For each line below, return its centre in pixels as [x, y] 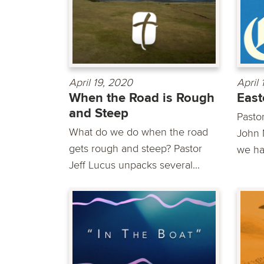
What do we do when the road [138, 132]
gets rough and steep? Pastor [136, 149]
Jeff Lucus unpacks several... [134, 165]
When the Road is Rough [142, 98]
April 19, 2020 [101, 83]
